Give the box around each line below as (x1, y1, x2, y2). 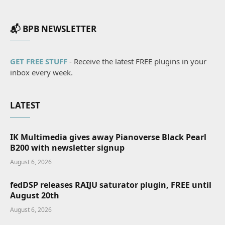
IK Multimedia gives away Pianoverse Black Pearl (10, 132, 206, 143)
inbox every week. (10, 67, 73, 78)
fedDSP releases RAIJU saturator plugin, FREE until (10, 179, 211, 191)
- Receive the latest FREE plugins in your (67, 56, 206, 67)
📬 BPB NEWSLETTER (10, 23, 96, 35)
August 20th (10, 190, 59, 201)
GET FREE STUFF (10, 56, 67, 67)
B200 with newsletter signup (10, 142, 125, 154)
